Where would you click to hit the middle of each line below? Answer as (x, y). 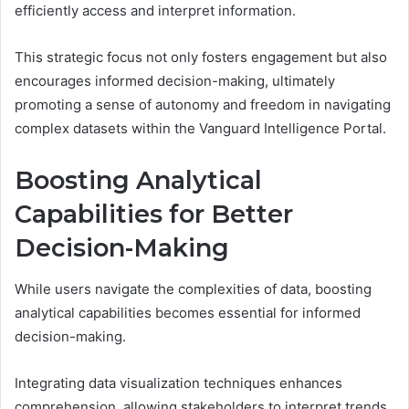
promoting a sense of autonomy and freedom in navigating (203, 105)
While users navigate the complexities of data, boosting (193, 288)
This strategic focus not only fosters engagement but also (201, 58)
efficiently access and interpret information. (155, 11)
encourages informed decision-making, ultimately (175, 81)
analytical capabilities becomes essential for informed (188, 312)
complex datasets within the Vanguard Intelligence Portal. (200, 129)
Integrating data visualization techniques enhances (178, 383)
